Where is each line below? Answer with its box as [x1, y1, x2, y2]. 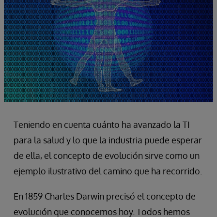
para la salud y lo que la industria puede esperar [14, 135, 202, 146]
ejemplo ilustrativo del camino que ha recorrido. [14, 166, 202, 177]
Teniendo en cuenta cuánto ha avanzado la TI [14, 119, 190, 130]
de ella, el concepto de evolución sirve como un [14, 150, 200, 161]
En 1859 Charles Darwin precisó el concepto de [14, 191, 196, 202]
